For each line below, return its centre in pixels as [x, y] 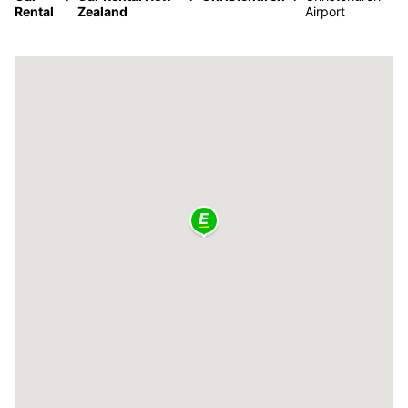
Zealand [102, 11]
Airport [326, 11]
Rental [34, 11]
